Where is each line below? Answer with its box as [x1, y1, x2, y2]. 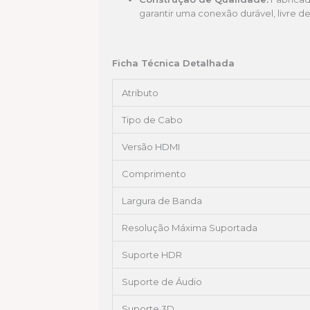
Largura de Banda [122, 195, 202, 207]
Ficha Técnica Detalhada [112, 57, 235, 69]
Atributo [122, 87, 158, 99]
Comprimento [122, 168, 186, 180]
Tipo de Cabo [122, 114, 183, 126]
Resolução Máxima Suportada [122, 222, 257, 234]
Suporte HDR [122, 249, 182, 261]
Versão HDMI [122, 141, 180, 153]
